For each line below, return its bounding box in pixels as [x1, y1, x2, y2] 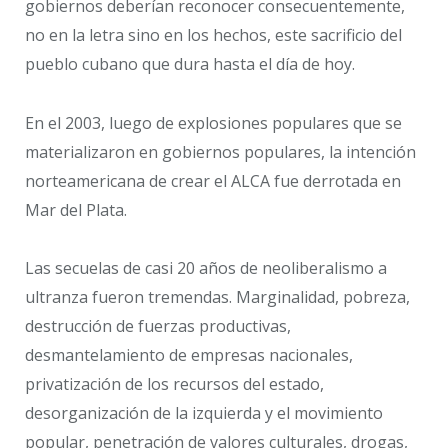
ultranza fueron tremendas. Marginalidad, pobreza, [25, 286, 410, 309]
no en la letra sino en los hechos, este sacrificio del [25, 23, 402, 46]
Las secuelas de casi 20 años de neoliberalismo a [25, 257, 387, 280]
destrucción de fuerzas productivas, [25, 315, 291, 338]
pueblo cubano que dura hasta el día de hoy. [25, 52, 355, 75]
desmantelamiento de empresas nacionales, [25, 344, 353, 367]
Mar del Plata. [25, 198, 127, 221]
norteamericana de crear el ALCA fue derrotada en [25, 169, 401, 192]
